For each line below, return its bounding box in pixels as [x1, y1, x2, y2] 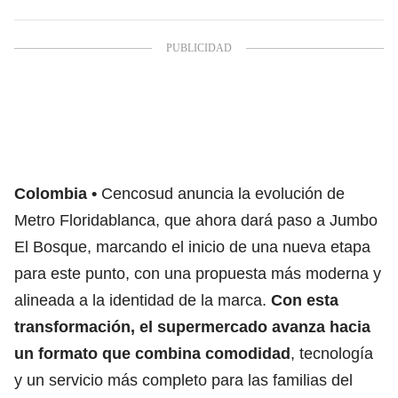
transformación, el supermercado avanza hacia [14, 317, 370, 336]
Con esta [271, 291, 338, 309]
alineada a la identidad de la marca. [14, 291, 271, 309]
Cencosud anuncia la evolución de [101, 184, 345, 203]
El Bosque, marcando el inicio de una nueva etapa [14, 237, 370, 256]
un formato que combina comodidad [14, 344, 291, 362]
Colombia [14, 184, 87, 203]
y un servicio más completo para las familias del [14, 370, 353, 389]
